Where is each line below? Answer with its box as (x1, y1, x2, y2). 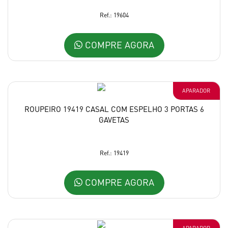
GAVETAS (99, 114, 129, 125)
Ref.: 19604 (99, 11, 129, 19)
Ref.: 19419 (99, 149, 129, 157)
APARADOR (182, 87, 211, 94)
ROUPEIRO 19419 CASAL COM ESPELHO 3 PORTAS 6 (24, 103, 204, 114)
